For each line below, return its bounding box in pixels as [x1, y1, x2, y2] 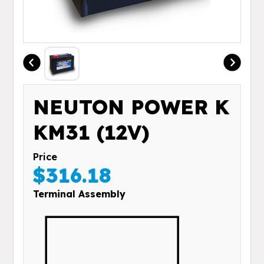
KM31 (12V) [33, 120, 150, 146]
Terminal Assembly [33, 188, 126, 200]
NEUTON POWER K [33, 94, 230, 120]
